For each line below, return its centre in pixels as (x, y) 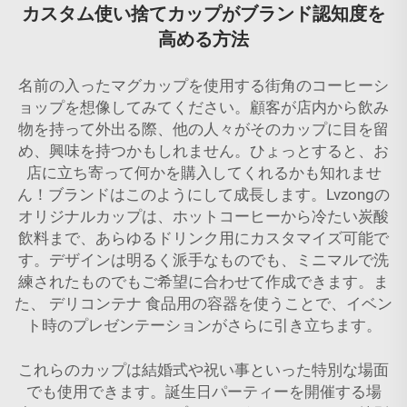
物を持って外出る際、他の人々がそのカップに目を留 (203, 129)
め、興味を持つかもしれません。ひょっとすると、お (203, 151)
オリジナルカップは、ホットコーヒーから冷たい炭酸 (203, 216)
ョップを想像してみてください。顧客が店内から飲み (203, 107)
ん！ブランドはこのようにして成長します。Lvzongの (203, 194)
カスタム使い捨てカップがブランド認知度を (203, 14)
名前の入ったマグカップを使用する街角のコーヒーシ (203, 85)
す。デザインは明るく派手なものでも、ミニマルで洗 (203, 260)
